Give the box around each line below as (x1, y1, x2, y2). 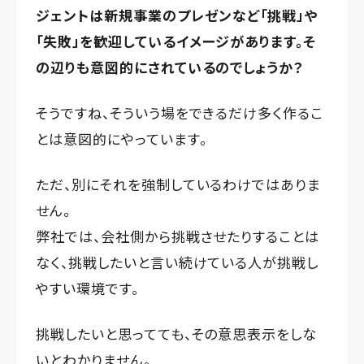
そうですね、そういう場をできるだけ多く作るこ (36, 102, 324, 123)
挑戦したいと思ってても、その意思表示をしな (36, 323, 318, 344)
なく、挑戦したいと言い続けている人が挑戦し (36, 252, 319, 273)
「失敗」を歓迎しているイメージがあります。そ (36, 31, 317, 52)
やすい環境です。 (36, 278, 139, 299)
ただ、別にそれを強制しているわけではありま (36, 174, 322, 195)
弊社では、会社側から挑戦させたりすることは (36, 226, 320, 247)
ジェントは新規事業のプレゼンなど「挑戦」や (36, 5, 318, 26)
